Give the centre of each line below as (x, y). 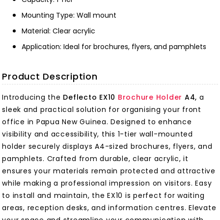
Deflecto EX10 (90, 97)
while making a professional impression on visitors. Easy (107, 183)
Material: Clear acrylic (59, 31)
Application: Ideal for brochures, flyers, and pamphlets (114, 47)
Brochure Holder (150, 97)
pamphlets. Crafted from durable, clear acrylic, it (95, 159)
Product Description (50, 77)
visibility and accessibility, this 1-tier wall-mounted (97, 134)
